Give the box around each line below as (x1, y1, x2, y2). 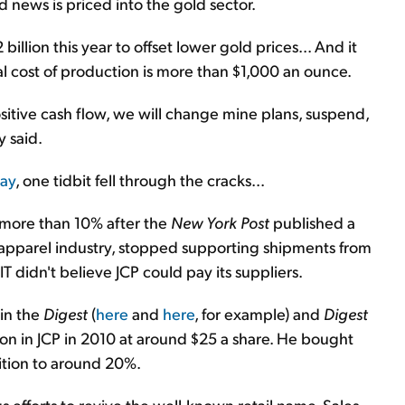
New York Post (171, 212, 269, 232)
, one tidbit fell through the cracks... (15, 169, 265, 190)
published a (269, 212, 355, 232)
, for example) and (194, 303, 324, 324)
